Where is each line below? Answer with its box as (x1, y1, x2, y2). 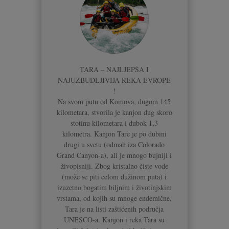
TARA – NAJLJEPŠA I (80, 64, 149, 74)
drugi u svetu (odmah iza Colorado (64, 139, 165, 149)
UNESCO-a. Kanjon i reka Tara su (64, 214, 165, 224)
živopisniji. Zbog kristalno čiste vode (60, 161, 168, 171)
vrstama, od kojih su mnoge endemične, (57, 193, 172, 203)
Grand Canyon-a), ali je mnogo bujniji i (57, 150, 172, 160)
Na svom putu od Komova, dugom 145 (58, 96, 171, 106)
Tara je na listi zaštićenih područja (65, 203, 164, 214)
